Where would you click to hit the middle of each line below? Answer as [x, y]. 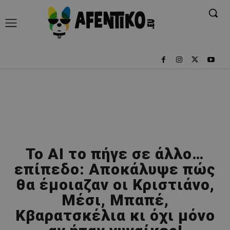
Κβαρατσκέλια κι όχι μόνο [115, 215]
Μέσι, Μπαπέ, [115, 200]
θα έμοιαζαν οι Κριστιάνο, [115, 184]
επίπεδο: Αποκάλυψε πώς [115, 169]
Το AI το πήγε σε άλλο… [115, 154]
